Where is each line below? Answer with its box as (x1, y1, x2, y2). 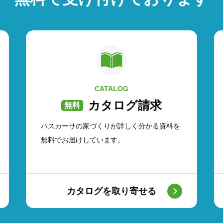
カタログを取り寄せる (67, 186, 156, 196)
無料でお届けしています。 (41, 136, 124, 144)
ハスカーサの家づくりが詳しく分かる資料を (41, 122, 180, 130)
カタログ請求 (88, 99, 162, 112)
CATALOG (95, 85, 128, 93)
